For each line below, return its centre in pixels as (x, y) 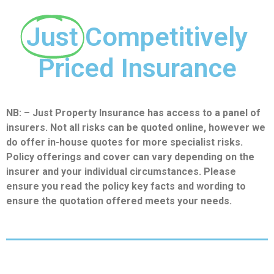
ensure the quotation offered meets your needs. (119, 201)
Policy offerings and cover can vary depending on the (130, 157)
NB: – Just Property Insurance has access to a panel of (133, 113)
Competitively (166, 36)
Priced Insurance (137, 68)
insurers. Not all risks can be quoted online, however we (136, 127)
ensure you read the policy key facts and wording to (126, 186)
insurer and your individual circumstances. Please (121, 171)
